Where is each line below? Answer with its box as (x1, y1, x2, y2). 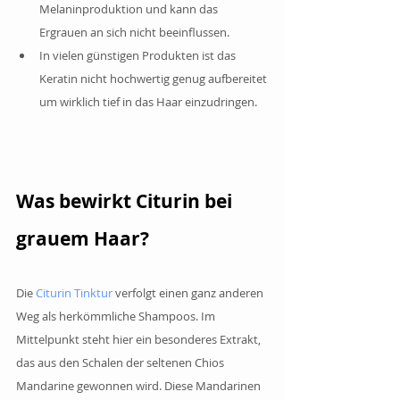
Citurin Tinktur (36, 284, 112, 301)
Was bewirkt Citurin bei (16, 187, 237, 214)
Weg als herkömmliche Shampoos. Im (16, 307, 218, 324)
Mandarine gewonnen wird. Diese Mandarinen (16, 377, 263, 394)
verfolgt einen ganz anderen (112, 284, 266, 301)
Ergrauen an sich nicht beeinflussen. (39, 23, 229, 40)
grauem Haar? (16, 225, 149, 252)
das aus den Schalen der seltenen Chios (16, 354, 227, 371)
